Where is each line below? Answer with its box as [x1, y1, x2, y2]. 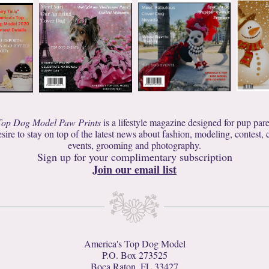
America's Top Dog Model [83, 237, 186, 250]
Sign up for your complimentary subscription [37, 150, 232, 164]
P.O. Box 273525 [101, 249, 168, 261]
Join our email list [92, 162, 177, 177]
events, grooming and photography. [68, 139, 201, 151]
